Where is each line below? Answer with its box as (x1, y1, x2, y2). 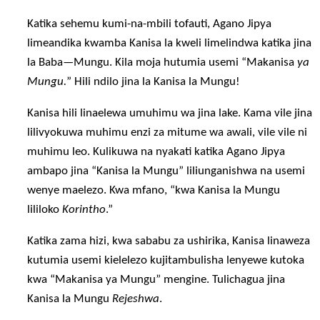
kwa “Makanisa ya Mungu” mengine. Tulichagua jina (27, 274, 286, 286)
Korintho (62, 203, 106, 216)
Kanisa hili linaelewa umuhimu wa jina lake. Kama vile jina (27, 106, 313, 119)
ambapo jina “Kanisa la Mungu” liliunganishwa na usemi (27, 164, 306, 177)
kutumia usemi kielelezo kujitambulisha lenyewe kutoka (27, 254, 305, 266)
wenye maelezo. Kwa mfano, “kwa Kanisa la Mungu (27, 184, 281, 196)
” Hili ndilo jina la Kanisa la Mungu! (66, 75, 241, 88)
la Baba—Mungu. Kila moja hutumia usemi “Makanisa (27, 56, 298, 69)
